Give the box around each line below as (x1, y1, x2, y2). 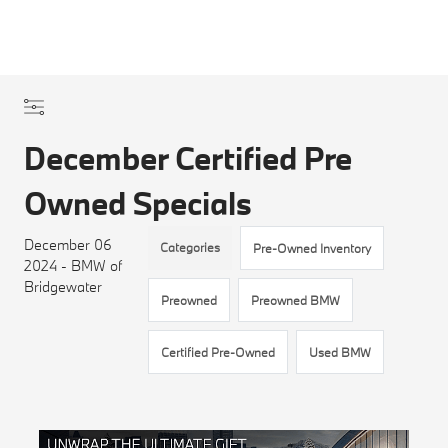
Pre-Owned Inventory (252, 240, 371, 256)
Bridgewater (24, 277, 103, 296)
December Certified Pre (24, 138, 353, 178)
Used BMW (308, 344, 371, 360)
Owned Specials (24, 183, 253, 223)
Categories (159, 239, 220, 255)
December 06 (24, 235, 113, 254)
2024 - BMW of (24, 256, 123, 275)
